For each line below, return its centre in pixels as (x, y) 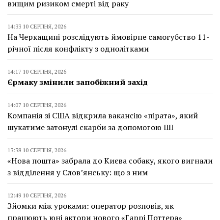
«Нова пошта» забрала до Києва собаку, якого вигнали (110, 160)
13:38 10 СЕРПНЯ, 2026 (37, 150)
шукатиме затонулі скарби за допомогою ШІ (91, 127)
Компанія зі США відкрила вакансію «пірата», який (103, 115)
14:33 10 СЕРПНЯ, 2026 (37, 26)
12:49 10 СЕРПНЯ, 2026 (37, 195)
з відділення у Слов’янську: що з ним (78, 172)
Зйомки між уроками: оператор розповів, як (91, 206)
